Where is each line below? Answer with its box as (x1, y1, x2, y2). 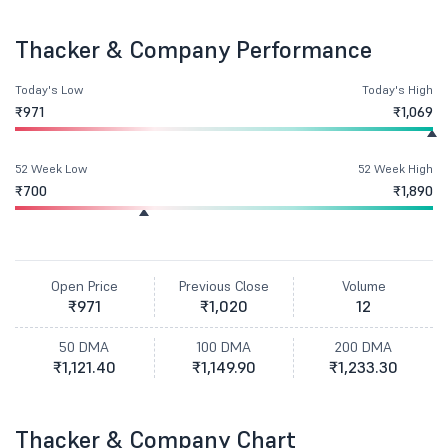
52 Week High (358, 161, 433, 176)
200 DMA (335, 338, 393, 356)
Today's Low (15, 82, 83, 97)
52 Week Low (15, 161, 87, 176)
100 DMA (197, 338, 251, 356)
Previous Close (179, 277, 269, 295)
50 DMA (59, 338, 110, 356)
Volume (341, 277, 386, 295)
